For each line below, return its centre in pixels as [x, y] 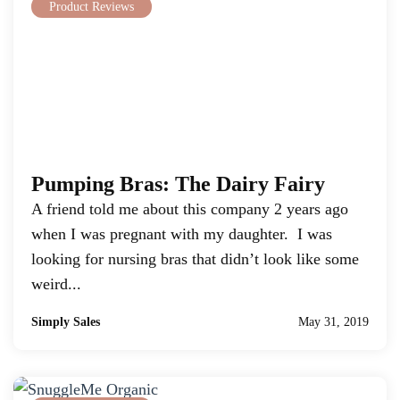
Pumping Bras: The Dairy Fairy [178, 184]
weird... [56, 284]
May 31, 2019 [333, 322]
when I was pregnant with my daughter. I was [182, 234]
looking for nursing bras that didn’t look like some [195, 259]
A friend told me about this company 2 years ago [190, 209]
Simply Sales [66, 322]
